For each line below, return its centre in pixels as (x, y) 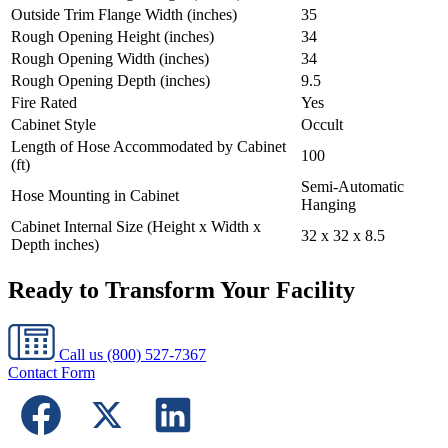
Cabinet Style (53, 125)
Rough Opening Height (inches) (112, 37)
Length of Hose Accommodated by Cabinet (148, 147)
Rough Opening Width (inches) (110, 59)
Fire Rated (44, 103)
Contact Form (51, 372)
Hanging (328, 205)
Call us (81, 354)
